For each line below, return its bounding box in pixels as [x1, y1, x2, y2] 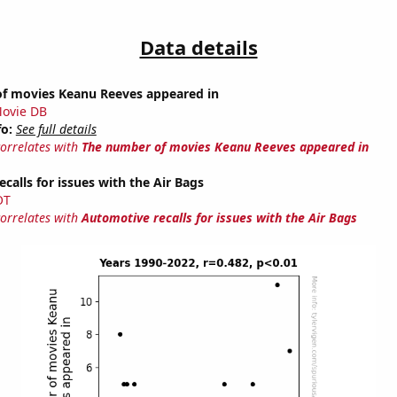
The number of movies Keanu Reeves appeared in [81, 138, 369, 156]
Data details [139, 34, 258, 61]
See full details [15, 121, 97, 138]
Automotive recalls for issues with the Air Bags [81, 209, 357, 227]
